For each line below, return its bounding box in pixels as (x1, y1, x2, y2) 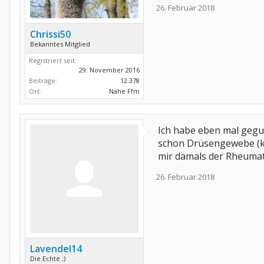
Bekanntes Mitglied (30, 39, 90, 48)
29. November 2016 (79, 65, 140, 74)
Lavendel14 (30, 242, 82, 255)
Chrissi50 (30, 27, 71, 41)
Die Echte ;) (30, 253, 65, 263)
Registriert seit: (29, 55, 77, 65)
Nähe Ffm (109, 86, 140, 95)
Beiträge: (29, 75, 57, 85)
